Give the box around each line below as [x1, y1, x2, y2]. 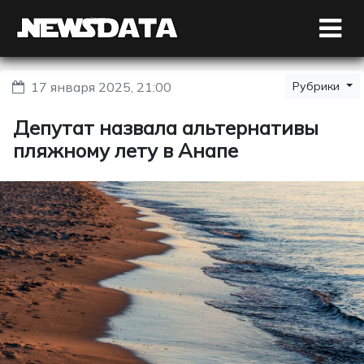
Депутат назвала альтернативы [13, 115, 318, 140]
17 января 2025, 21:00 [31, 79, 171, 95]
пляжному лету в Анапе [13, 138, 238, 162]
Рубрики [292, 79, 344, 93]
